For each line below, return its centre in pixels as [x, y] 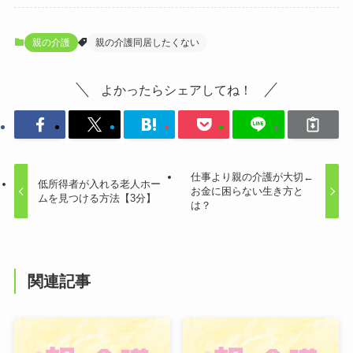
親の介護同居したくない [147, 43]
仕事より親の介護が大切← [252, 177]
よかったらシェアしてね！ [176, 90]
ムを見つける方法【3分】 [97, 198]
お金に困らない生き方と [247, 191]
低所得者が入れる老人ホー [100, 184]
